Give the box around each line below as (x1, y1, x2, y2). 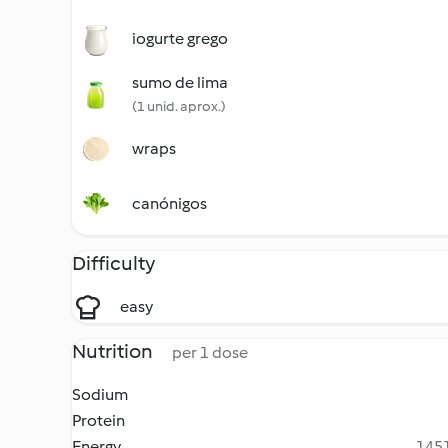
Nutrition (72, 339, 156, 363)
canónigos (132, 194, 207, 213)
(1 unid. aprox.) (132, 98, 226, 115)
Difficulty (72, 251, 155, 275)
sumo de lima (132, 73, 228, 92)
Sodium (72, 385, 128, 404)
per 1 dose (172, 343, 248, 362)
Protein (72, 411, 125, 430)
